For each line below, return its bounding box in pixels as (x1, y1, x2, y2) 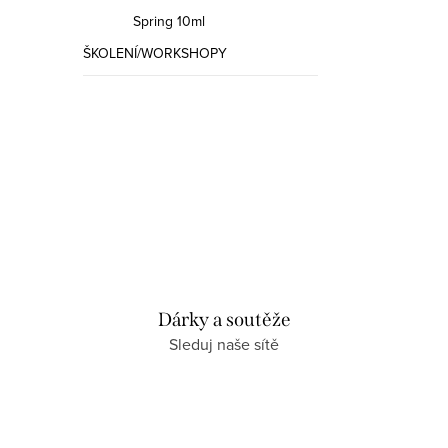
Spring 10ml (133, 11, 205, 31)
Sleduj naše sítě (169, 333, 279, 355)
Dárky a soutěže (157, 308, 291, 331)
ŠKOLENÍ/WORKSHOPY (83, 43, 227, 63)
